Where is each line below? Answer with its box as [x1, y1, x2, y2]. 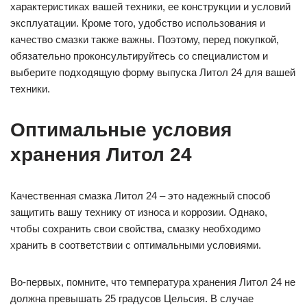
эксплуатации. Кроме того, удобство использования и [10, 17, 265, 29]
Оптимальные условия [10, 119, 232, 141]
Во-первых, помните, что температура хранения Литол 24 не [10, 276, 295, 288]
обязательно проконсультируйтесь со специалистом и [10, 50, 268, 62]
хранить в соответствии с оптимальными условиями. [10, 239, 261, 251]
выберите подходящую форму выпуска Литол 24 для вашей [10, 66, 295, 79]
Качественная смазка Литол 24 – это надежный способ [10, 190, 271, 202]
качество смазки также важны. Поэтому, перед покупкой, [10, 34, 279, 46]
